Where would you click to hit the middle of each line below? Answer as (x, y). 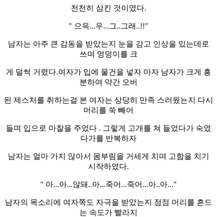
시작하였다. (108, 166)
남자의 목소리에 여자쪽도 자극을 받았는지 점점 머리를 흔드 (108, 202)
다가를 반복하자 (108, 138)
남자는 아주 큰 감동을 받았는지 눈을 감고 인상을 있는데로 (108, 44)
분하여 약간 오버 (108, 82)
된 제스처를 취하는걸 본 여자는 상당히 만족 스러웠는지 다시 (108, 100)
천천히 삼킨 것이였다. (108, 8)
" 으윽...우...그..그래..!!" (108, 26)
